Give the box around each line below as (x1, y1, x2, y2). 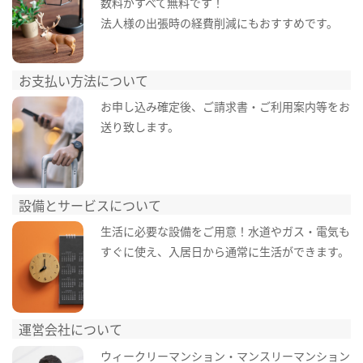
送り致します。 (100, 118, 179, 135)
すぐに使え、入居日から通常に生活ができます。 (100, 243, 349, 260)
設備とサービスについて (19, 194, 162, 215)
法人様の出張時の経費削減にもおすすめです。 (100, 14, 338, 31)
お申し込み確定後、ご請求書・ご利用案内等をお (100, 98, 350, 115)
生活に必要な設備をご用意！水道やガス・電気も (100, 223, 350, 240)
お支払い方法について (19, 70, 149, 90)
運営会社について (19, 319, 123, 340)
